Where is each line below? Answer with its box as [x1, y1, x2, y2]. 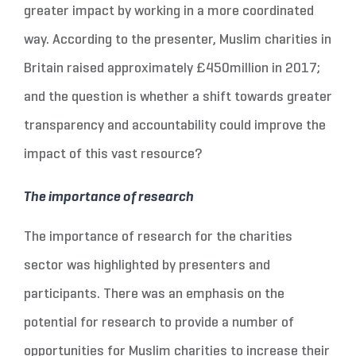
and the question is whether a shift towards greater [23, 91, 332, 105]
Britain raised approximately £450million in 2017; [23, 62, 320, 76]
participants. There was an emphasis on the [23, 288, 284, 302]
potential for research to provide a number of [23, 316, 294, 331]
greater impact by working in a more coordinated [23, 5, 314, 19]
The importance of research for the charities [23, 230, 292, 245]
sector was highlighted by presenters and [23, 259, 270, 273]
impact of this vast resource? [23, 148, 202, 162]
